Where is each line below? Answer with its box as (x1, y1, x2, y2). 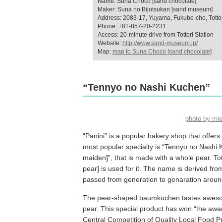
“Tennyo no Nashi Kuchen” (83, 82, 210, 93)
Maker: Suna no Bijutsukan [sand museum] (98, 6, 213, 13)
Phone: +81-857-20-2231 (98, 23, 166, 30)
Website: (98, 40, 122, 47)
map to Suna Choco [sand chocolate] (112, 48, 212, 55)
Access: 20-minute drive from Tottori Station (98, 31, 214, 38)
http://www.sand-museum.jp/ (122, 40, 198, 47)
